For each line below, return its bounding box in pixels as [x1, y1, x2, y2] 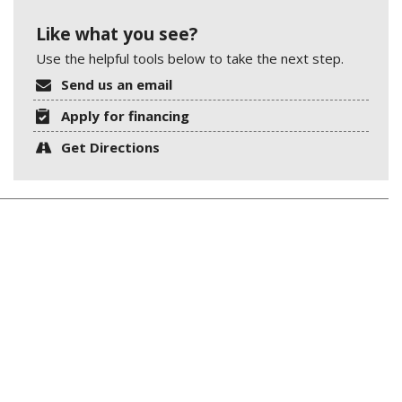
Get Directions [61, 137, 161, 156]
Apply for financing [61, 106, 190, 125]
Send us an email [61, 74, 173, 93]
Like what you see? [36, 22, 197, 46]
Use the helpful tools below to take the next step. [36, 48, 344, 67]
